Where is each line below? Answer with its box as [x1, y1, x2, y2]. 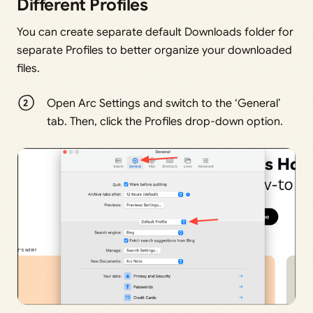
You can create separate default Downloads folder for [17, 25, 293, 40]
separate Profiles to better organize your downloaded [17, 43, 292, 58]
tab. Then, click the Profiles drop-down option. [47, 115, 284, 129]
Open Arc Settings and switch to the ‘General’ [47, 96, 282, 111]
